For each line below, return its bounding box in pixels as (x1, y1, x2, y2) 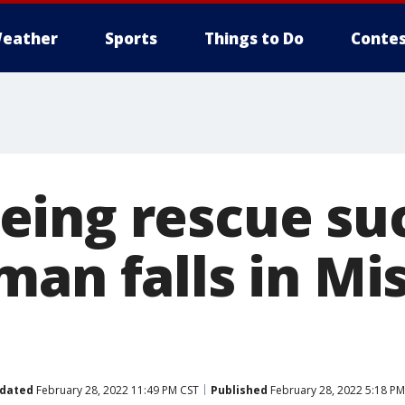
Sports (105, 28, 157, 49)
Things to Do (204, 28, 304, 49)
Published (211, 381, 268, 398)
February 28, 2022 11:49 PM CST (33, 381, 199, 398)
